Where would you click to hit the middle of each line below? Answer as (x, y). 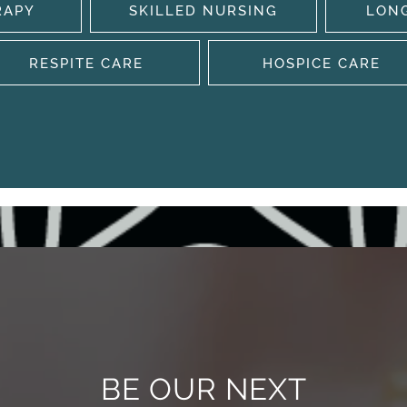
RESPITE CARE (86, 64)
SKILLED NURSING (203, 11)
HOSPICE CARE (321, 64)
